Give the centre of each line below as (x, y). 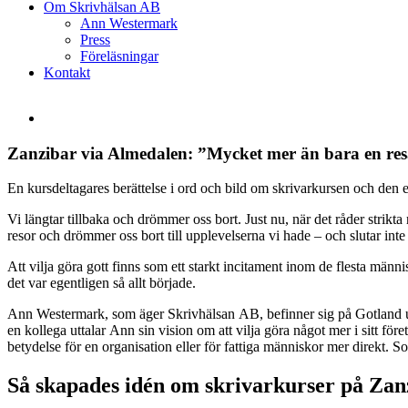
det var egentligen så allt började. (102, 283)
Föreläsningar (119, 56)
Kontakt (67, 72)
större (59, 133)
